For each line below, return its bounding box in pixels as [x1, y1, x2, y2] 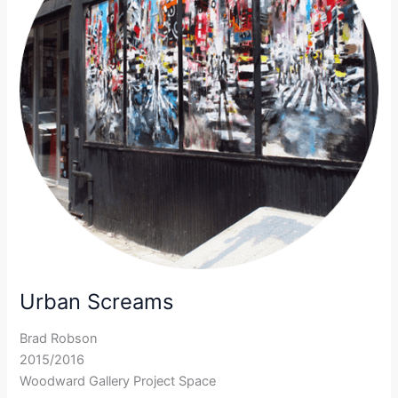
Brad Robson [20, 330, 99, 347]
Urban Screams [20, 288, 174, 314]
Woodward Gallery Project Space [20, 373, 217, 390]
